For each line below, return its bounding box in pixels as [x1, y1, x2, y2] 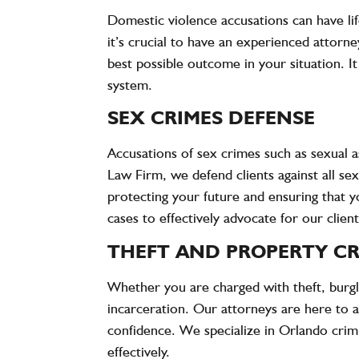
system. [107, 75, 153, 93]
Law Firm [107, 166, 163, 184]
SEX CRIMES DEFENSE [107, 106, 316, 130]
